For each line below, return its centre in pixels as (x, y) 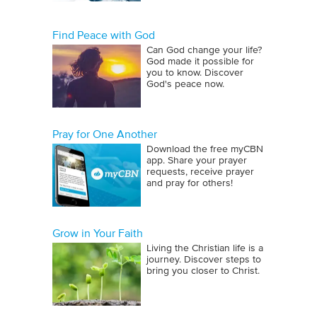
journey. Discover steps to (204, 260)
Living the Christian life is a (205, 248)
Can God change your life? (204, 50)
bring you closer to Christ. (203, 271)
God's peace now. (185, 84)
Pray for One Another (105, 134)
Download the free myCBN (205, 149)
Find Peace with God (104, 35)
